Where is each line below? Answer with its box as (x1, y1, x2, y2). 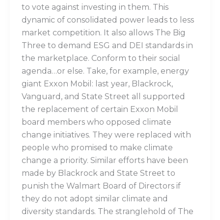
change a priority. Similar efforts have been (21, 156, 188, 165)
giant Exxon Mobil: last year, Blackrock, (21, 79, 173, 89)
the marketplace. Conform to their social (21, 54, 180, 63)
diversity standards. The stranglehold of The (21, 207, 193, 217)
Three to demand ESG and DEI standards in (21, 41, 193, 51)
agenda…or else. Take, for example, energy (21, 66, 189, 76)
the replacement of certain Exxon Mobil (21, 105, 178, 114)
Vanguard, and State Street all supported (21, 92, 185, 102)
